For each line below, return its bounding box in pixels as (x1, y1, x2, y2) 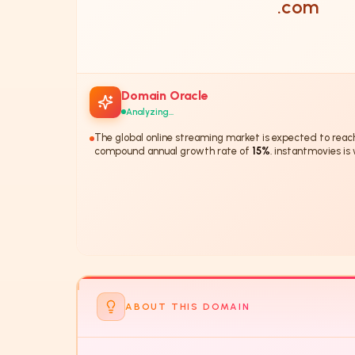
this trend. (94, 158, 143, 170)
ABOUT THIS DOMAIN (125, 300, 250, 312)
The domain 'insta (94, 171, 177, 184)
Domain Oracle (121, 87, 208, 103)
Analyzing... (126, 105, 174, 117)
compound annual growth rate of (94, 144, 252, 157)
